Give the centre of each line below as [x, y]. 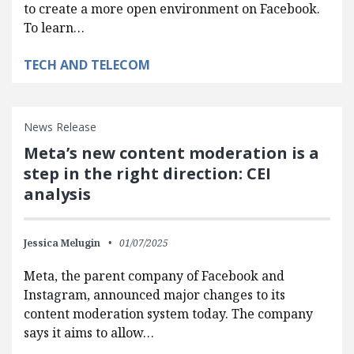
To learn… [54, 27]
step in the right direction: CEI [147, 173]
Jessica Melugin [62, 243]
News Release [60, 126]
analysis [57, 194]
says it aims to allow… [89, 332]
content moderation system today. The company [168, 313]
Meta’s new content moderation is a [171, 153]
